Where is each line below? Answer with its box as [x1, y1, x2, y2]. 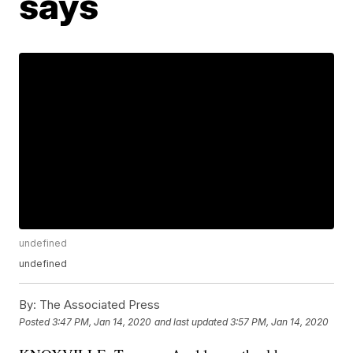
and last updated [154, 315, 229, 328]
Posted [19, 315, 53, 328]
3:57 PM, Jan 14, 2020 [230, 315, 329, 328]
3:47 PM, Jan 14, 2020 [52, 315, 152, 328]
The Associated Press [36, 297, 161, 313]
